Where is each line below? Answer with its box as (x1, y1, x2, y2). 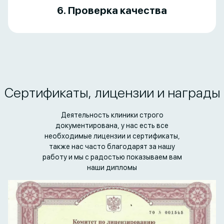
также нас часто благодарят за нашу (49, 142, 175, 151)
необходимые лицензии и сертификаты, (44, 132, 180, 140)
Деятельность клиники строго (60, 111, 163, 119)
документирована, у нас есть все (55, 121, 168, 130)
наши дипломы (87, 163, 137, 172)
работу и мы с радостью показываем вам (42, 153, 182, 161)
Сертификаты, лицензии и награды (4, 84, 220, 101)
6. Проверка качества (57, 4, 167, 17)
